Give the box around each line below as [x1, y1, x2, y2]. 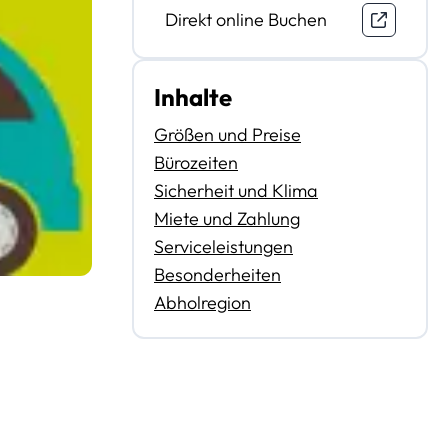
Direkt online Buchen [164, 7, 327, 31]
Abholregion [154, 290, 251, 314]
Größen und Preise [154, 122, 301, 146]
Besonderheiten [154, 262, 281, 286]
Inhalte [154, 81, 232, 112]
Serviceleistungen [154, 234, 293, 258]
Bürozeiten [154, 150, 238, 174]
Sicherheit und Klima [154, 178, 318, 202]
